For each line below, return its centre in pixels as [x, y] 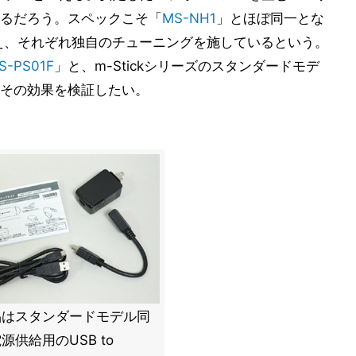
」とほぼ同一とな [270, 18]
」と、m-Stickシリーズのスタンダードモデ [187, 66]
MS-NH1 [189, 18]
